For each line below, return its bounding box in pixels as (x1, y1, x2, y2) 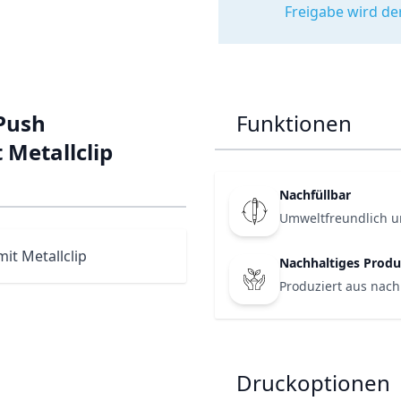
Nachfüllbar (279, 186, 351, 203)
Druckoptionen (236, 368, 390, 397)
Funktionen (236, 108, 352, 138)
